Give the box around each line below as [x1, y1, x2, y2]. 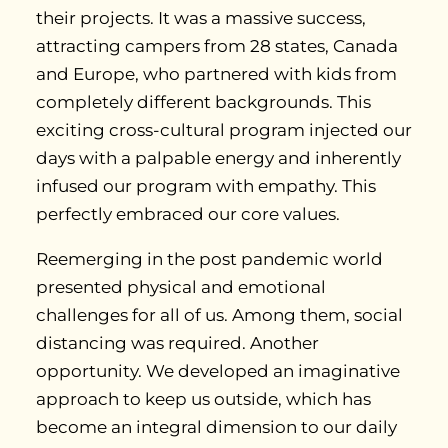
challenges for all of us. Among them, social [36, 305, 403, 326]
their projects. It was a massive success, [36, 8, 366, 29]
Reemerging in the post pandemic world [36, 249, 383, 270]
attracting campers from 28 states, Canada [36, 36, 398, 57]
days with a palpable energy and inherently [36, 148, 401, 169]
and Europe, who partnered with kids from [36, 64, 397, 85]
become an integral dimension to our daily [36, 417, 397, 438]
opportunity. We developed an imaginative [36, 361, 400, 382]
